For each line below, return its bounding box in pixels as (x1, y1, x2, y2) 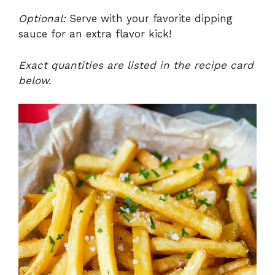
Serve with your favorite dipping (66, 12, 233, 25)
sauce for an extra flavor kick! (18, 28, 171, 41)
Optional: (18, 12, 66, 25)
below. (18, 74, 52, 87)
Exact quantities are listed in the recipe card (18, 58, 254, 71)
